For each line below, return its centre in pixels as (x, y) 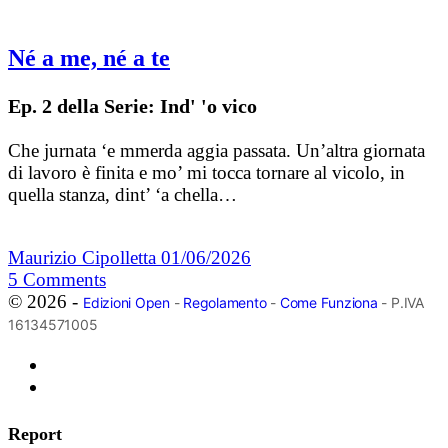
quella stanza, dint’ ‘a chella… (122, 195)
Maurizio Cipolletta (84, 258)
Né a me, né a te (89, 58)
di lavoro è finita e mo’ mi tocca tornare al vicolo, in (206, 173)
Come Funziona (328, 303)
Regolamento (225, 303)
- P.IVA (400, 303)
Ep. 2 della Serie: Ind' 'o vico (132, 106)
